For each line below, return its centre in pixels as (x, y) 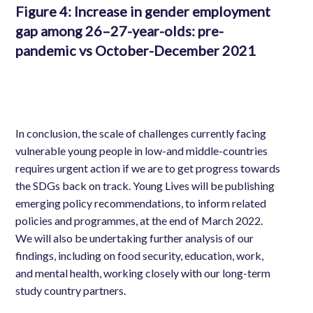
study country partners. (71, 291)
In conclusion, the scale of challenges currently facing (141, 133)
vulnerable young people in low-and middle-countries (142, 151)
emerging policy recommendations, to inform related (141, 203)
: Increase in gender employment (169, 11)
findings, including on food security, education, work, (140, 256)
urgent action (90, 168)
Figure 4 (42, 11)
